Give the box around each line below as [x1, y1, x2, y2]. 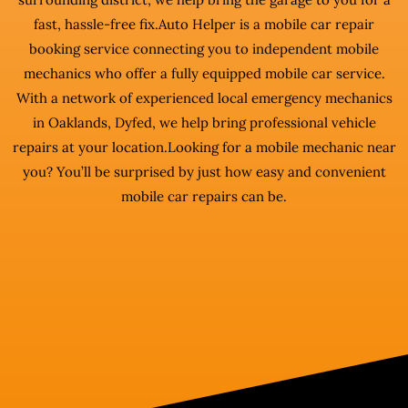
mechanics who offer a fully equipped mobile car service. [23, 65, 385, 82]
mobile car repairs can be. [121, 188, 287, 205]
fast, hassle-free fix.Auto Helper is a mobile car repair [34, 15, 374, 33]
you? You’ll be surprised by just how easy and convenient [22, 163, 386, 180]
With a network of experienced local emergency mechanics [15, 89, 393, 107]
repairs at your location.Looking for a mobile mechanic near [12, 138, 396, 156]
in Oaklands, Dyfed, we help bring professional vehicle [32, 114, 376, 131]
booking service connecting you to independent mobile [29, 40, 379, 57]
